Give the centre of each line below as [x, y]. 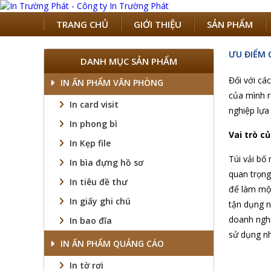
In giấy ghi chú [100, 201]
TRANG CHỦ [82, 24]
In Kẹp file [90, 143]
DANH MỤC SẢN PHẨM [129, 61]
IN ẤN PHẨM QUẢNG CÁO [112, 243]
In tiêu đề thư [99, 182]
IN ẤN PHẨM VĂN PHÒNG [112, 83]
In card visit [94, 104]
